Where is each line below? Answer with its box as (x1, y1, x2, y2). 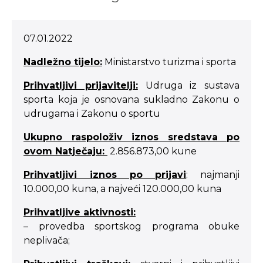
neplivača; (23, 235, 70, 246)
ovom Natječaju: (23, 146, 107, 157)
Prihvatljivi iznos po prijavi (23, 169, 187, 180)
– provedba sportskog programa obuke (23, 221, 240, 232)
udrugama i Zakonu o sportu (23, 108, 160, 119)
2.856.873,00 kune (107, 146, 197, 157)
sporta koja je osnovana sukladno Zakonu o (23, 94, 240, 105)
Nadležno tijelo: (23, 56, 102, 68)
